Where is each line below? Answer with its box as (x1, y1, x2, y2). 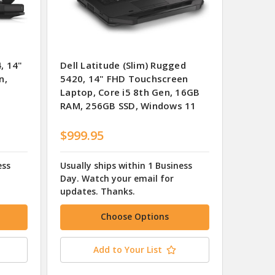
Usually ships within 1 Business (60, 159, 192, 171)
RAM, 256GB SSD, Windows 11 (60, 99, 196, 112)
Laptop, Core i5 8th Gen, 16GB (60, 86, 200, 99)
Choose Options (101, 210, 169, 222)
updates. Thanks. (60, 185, 135, 197)
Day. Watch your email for (60, 172, 174, 184)
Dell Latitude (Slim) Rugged (60, 59, 186, 72)
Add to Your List (93, 243, 162, 255)
